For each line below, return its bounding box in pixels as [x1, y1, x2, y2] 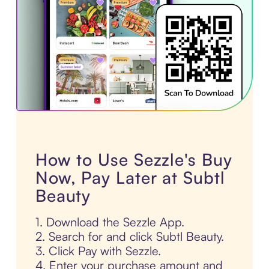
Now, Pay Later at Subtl [35, 167, 225, 189]
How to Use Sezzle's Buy [35, 149, 232, 171]
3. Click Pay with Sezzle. [35, 243, 161, 259]
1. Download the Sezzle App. [35, 214, 184, 230]
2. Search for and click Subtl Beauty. [35, 229, 224, 244]
